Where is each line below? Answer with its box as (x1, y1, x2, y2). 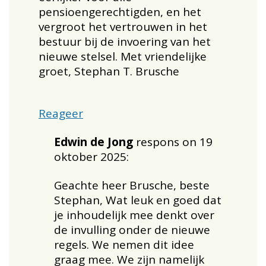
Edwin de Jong (54, 134, 137, 150)
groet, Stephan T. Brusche (38, 63, 179, 79)
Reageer (38, 105, 83, 121)
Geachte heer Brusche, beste (54, 177, 210, 193)
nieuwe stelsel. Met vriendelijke (38, 48, 207, 64)
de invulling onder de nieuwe (54, 221, 211, 237)
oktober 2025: (54, 148, 129, 164)
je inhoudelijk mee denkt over (54, 207, 215, 223)
